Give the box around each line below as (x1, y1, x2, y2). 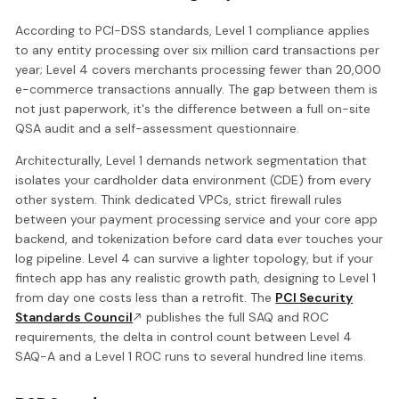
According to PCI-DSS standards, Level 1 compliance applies (15, 22, 370, 39)
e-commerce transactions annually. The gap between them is (15, 81, 379, 98)
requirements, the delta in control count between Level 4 (15, 329, 353, 346)
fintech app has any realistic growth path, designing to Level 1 (15, 270, 377, 287)
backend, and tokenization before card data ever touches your (15, 231, 384, 248)
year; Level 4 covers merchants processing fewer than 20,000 (15, 61, 382, 78)
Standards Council (15, 309, 134, 326)
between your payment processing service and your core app (15, 211, 379, 228)
